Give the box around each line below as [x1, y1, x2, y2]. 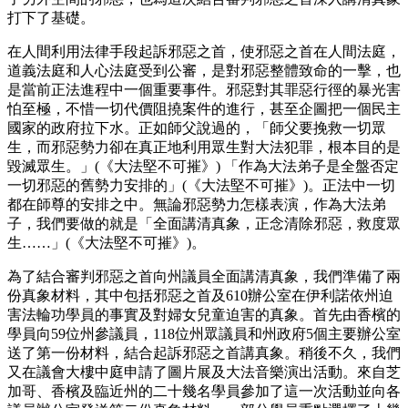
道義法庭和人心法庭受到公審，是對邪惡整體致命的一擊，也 [7, 62, 401, 78]
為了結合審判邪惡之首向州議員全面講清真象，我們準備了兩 [7, 268, 401, 284]
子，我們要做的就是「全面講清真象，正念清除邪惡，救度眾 [7, 215, 401, 231]
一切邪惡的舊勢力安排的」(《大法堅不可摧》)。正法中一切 [7, 177, 395, 193]
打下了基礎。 [7, 9, 95, 25]
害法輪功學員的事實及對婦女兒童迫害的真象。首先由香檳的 [7, 306, 401, 322]
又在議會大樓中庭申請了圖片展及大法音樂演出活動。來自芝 [7, 363, 401, 380]
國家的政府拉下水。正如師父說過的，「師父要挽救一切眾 [7, 119, 386, 136]
